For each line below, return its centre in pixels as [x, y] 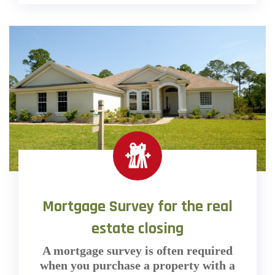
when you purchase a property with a [137, 265]
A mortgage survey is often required [137, 251]
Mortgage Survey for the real [137, 207]
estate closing [137, 229]
